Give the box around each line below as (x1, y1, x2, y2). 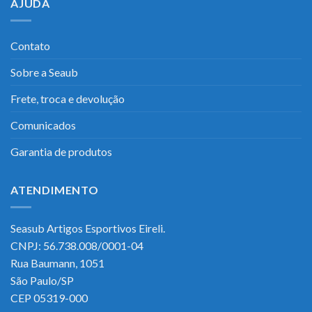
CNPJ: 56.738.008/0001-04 (10, 238, 143, 252)
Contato (10, 39, 50, 52)
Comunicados (10, 118, 76, 132)
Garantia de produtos (10, 145, 112, 158)
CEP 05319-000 (10, 290, 88, 304)
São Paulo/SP (10, 273, 74, 287)
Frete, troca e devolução (10, 92, 125, 105)
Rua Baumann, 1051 (10, 256, 104, 270)
